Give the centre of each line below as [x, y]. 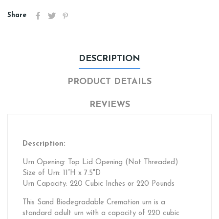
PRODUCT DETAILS [109, 82]
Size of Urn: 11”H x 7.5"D [62, 173]
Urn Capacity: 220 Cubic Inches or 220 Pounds [99, 184]
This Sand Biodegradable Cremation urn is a [94, 202]
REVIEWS [109, 105]
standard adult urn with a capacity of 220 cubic [101, 213]
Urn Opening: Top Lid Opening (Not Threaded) [100, 162]
